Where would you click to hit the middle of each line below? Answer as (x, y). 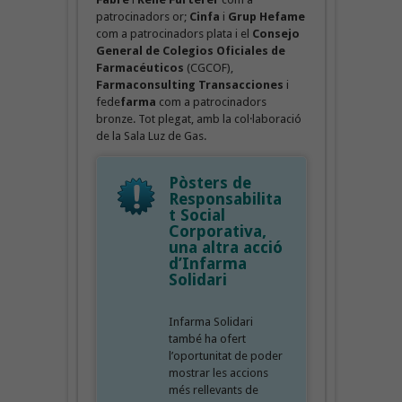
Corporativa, (217, 231)
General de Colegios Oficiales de (190, 50)
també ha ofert (207, 338)
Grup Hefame (266, 16)
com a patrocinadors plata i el (174, 33)
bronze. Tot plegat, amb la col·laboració (198, 118)
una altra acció (225, 247)
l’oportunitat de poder (225, 355)
